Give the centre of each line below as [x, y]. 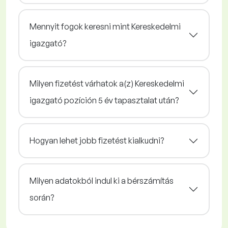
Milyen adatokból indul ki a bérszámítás [102, 181]
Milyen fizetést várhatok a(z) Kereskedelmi [107, 84]
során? [42, 198]
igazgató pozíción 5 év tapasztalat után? [104, 101]
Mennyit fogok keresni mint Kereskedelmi [105, 27]
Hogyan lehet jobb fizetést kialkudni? [97, 141]
